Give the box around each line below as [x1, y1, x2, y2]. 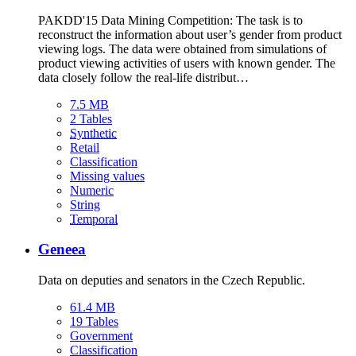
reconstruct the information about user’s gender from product [38, 27, 342, 41]
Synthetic [70, 126, 117, 140]
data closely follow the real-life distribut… [38, 70, 249, 84]
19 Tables [70, 315, 118, 328]
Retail [70, 140, 99, 154]
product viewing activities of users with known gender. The [38, 56, 335, 70]
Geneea [38, 241, 86, 258]
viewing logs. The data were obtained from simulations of [38, 41, 327, 56]
